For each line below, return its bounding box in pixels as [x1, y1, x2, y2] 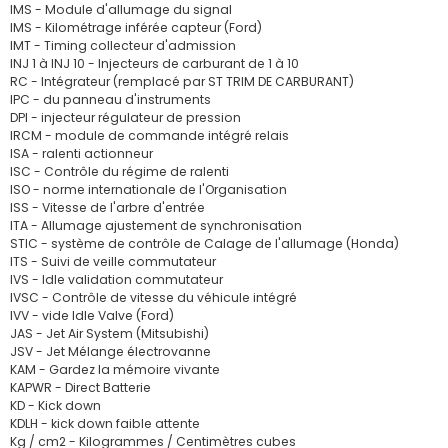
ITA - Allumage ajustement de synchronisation [10, 217, 302, 234]
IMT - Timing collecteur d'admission [10, 37, 236, 54]
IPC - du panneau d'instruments [10, 91, 211, 108]
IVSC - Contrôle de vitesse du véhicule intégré [10, 289, 297, 306]
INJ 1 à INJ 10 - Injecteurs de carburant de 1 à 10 [10, 55, 299, 72]
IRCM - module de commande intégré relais [10, 127, 289, 144]
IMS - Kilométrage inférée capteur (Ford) [10, 19, 262, 36]
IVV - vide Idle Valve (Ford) [10, 307, 174, 324]
